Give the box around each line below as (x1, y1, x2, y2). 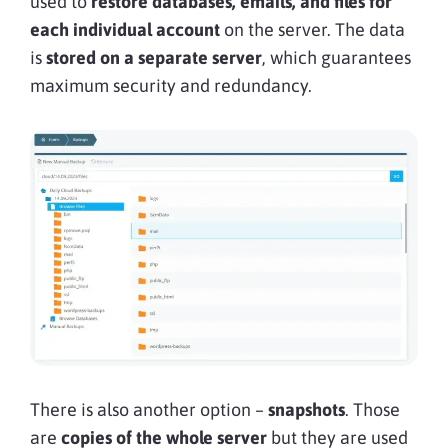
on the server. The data (224, 19, 405, 41)
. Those (345, 399, 400, 421)
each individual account (30, 19, 224, 41)
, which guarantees (262, 47, 411, 69)
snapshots (268, 399, 345, 421)
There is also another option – (30, 399, 268, 421)
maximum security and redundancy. (30, 75, 312, 97)
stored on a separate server (42, 47, 262, 69)
